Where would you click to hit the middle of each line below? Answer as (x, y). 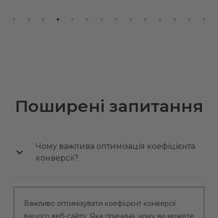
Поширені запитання (109, 106)
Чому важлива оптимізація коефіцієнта (115, 146)
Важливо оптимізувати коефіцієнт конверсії (100, 203)
